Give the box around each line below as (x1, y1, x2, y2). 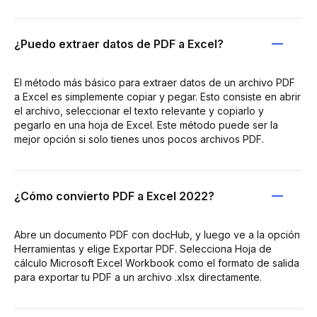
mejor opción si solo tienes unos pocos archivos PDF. (14, 132, 264, 145)
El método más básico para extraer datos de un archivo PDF (14, 76, 295, 88)
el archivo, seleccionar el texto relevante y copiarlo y (14, 104, 264, 117)
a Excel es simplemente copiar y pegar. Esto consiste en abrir (14, 90, 301, 103)
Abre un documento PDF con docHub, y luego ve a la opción (14, 228, 300, 241)
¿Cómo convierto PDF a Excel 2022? (14, 188, 214, 203)
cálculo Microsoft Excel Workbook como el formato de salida (14, 256, 299, 269)
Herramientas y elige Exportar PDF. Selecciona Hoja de (14, 242, 272, 255)
